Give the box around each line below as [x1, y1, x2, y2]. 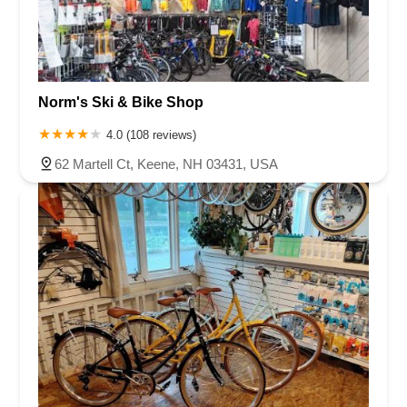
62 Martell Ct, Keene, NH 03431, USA [55, 156, 278, 173]
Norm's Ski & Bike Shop [38, 94, 203, 111]
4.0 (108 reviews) [106, 128, 196, 143]
